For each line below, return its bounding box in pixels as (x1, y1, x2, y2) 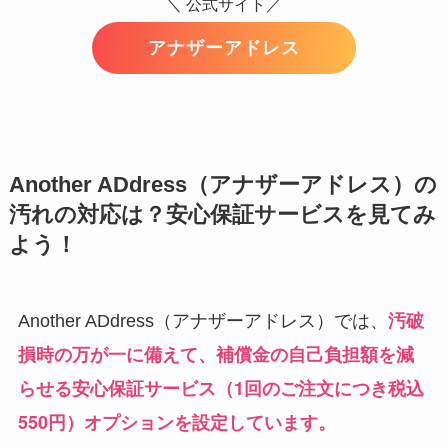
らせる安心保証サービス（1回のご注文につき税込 (17, 375, 424, 402)
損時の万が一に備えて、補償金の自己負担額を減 (17, 341, 414, 368)
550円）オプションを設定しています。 (17, 409, 336, 436)
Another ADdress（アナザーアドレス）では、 (17, 311, 388, 332)
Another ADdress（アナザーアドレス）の (8, 173, 437, 198)
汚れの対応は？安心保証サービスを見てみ (8, 203, 436, 228)
